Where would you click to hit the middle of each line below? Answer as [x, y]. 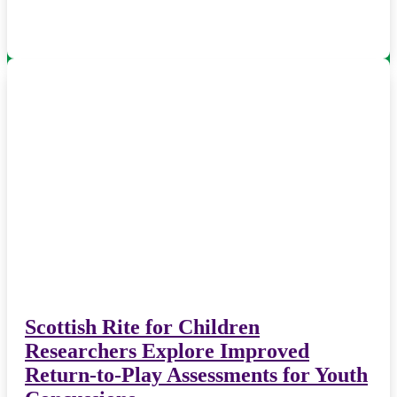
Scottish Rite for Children [142, 327]
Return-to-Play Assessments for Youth [196, 375]
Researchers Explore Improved [167, 351]
